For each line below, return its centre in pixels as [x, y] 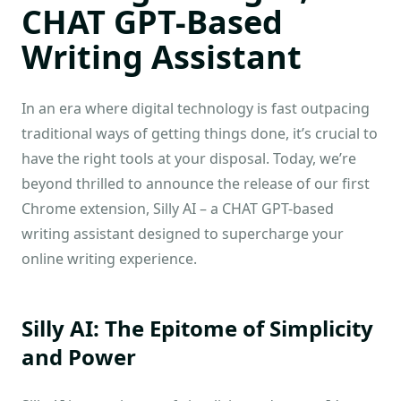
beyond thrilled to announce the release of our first [196, 184]
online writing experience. [109, 259]
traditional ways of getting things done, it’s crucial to [200, 134]
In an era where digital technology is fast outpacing [196, 109]
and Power [79, 357]
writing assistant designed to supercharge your [183, 234]
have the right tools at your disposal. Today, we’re [189, 159]
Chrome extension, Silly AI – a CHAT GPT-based [178, 209]
